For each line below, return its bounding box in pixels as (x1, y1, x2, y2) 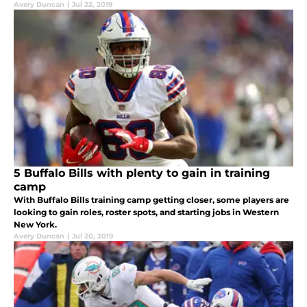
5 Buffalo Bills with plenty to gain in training (14, 166, 270, 180)
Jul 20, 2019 (72, 231, 113, 241)
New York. (14, 219, 57, 230)
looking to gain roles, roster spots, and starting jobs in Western (14, 206, 279, 217)
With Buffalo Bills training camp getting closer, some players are (14, 194, 289, 205)
